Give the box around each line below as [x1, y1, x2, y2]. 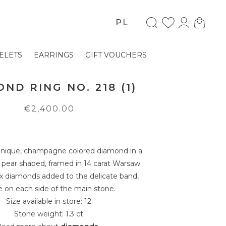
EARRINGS [34, 50, 74, 60]
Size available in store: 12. [6, 197, 93, 206]
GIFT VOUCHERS [85, 50, 147, 60]
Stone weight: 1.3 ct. [14, 209, 85, 218]
